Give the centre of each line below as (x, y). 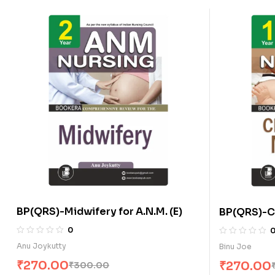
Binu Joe (235, 246)
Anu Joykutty (41, 246)
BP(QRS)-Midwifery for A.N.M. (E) (99, 211)
